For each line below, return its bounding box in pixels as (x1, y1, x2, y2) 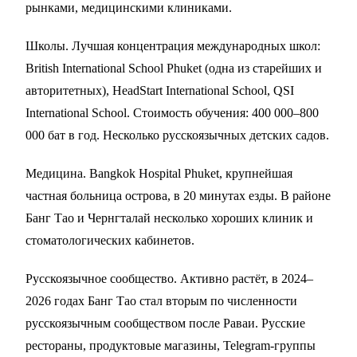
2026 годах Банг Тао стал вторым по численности (25, 294, 297, 308)
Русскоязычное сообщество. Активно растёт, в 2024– (25, 272, 313, 286)
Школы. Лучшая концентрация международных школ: (25, 39, 320, 53)
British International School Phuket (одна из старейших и (25, 61, 322, 76)
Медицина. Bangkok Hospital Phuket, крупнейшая (25, 167, 292, 181)
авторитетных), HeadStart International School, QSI (25, 84, 294, 98)
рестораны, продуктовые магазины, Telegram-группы (25, 339, 316, 353)
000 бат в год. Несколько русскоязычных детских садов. (25, 128, 329, 143)
